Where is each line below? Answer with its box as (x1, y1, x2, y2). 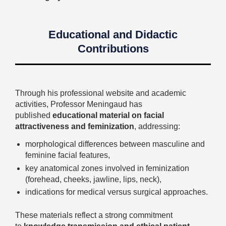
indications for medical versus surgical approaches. (25, 188, 208, 197)
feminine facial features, (25, 151, 110, 160)
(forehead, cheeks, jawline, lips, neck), (25, 175, 161, 184)
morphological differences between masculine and (25, 140, 205, 149)
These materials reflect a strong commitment (15, 211, 173, 220)
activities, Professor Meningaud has (15, 99, 142, 108)
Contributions (77, 42, 149, 55)
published (15, 110, 52, 120)
